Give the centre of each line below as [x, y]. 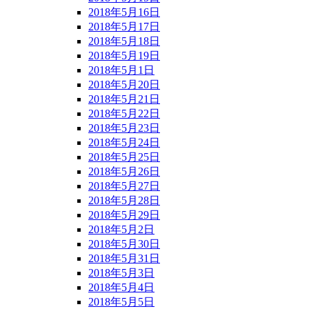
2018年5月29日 [124, 215]
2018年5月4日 [121, 288]
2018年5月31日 [124, 259]
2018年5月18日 [124, 41]
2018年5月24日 [124, 143]
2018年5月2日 [121, 230]
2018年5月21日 [124, 99]
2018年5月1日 [121, 70]
